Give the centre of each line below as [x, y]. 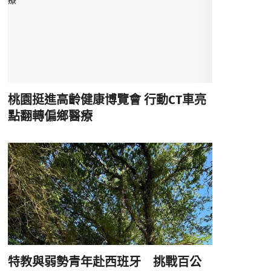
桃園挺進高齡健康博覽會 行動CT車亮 [107, 100]
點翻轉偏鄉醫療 [50, 116]
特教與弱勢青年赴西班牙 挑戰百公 [104, 262]
